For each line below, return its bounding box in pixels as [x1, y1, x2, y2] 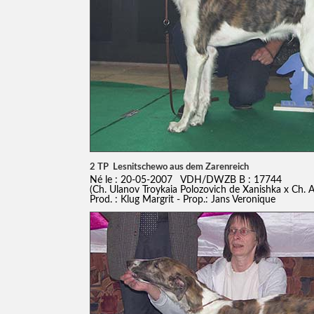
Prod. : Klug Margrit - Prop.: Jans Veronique [89, 193, 275, 205]
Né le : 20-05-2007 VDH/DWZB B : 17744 [89, 174, 282, 185]
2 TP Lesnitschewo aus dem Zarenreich [89, 161, 249, 172]
